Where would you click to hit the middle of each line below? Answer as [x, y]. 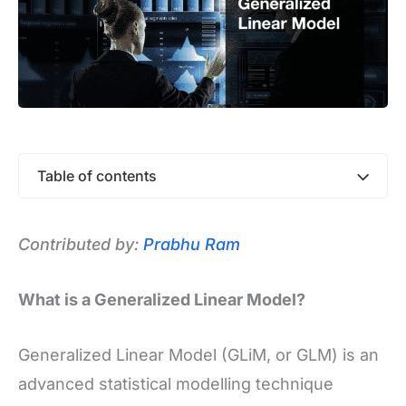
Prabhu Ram [192, 244]
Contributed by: [81, 244]
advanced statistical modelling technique [176, 383]
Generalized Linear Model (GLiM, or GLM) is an [198, 354]
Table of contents [97, 176]
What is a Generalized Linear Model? [162, 299]
